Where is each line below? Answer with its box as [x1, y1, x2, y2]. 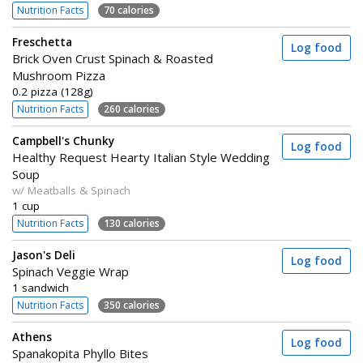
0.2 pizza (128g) [12, 84, 93, 99]
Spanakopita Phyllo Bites [12, 345, 148, 361]
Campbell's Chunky [12, 134, 114, 148]
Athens [12, 330, 52, 344]
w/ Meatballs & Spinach [12, 183, 130, 198]
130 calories [104, 216, 160, 230]
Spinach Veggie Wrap [12, 263, 129, 280]
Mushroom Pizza [12, 67, 105, 83]
